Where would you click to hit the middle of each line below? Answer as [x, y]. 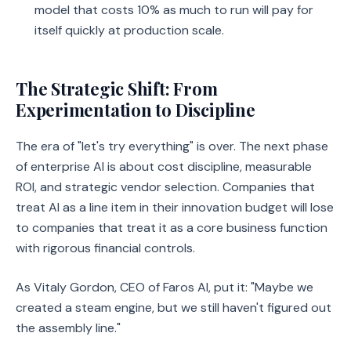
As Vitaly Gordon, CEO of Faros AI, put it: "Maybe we [165, 287]
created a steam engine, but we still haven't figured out [174, 308]
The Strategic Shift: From [117, 89]
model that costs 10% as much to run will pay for [174, 10]
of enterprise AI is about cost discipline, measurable [164, 166]
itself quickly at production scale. [129, 30]
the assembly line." [68, 328]
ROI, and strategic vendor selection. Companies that [165, 187]
